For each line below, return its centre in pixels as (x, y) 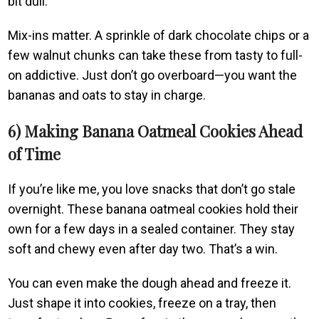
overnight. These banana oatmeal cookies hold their (153, 209)
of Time (35, 153)
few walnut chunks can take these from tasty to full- (156, 55)
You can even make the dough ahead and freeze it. (150, 283)
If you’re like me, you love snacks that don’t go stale (152, 189)
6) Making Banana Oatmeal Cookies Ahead (156, 131)
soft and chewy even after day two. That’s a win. (143, 249)
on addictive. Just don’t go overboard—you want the (153, 75)
